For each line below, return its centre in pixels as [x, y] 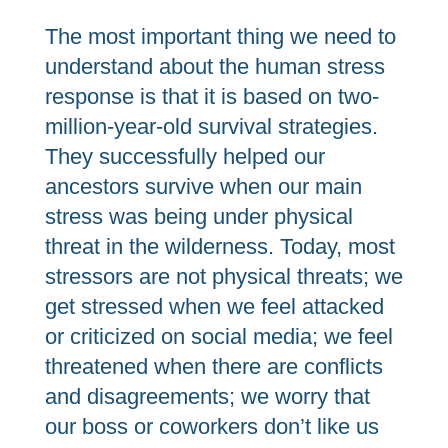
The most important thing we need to [220, 36]
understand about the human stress [214, 66]
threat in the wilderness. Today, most [219, 246]
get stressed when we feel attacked [214, 306]
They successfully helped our [184, 156]
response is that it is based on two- [211, 96]
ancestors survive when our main [203, 186]
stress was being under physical [198, 216]
